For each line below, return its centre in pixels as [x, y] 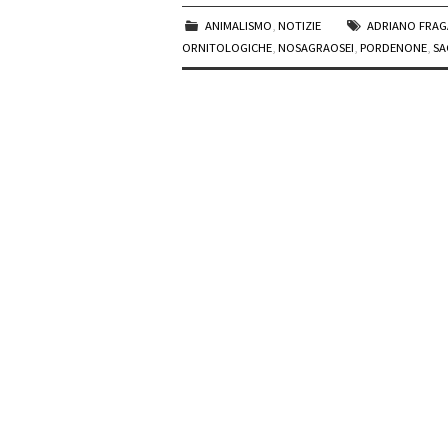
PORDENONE [393, 48]
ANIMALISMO [239, 26]
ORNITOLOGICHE [227, 48]
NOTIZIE [300, 26]
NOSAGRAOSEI [316, 48]
